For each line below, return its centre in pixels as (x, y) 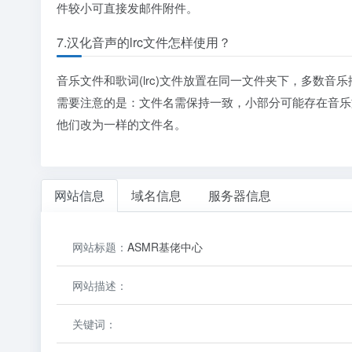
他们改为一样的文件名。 (121, 124)
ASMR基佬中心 (165, 247)
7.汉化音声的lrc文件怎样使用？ (144, 42)
